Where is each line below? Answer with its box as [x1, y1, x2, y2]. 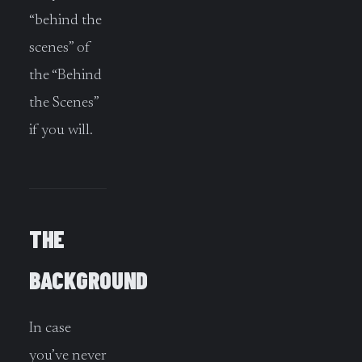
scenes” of [29, 40, 90, 57]
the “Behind [29, 68, 102, 84]
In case [29, 321, 71, 337]
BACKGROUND [29, 265, 149, 295]
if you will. [29, 123, 93, 139]
